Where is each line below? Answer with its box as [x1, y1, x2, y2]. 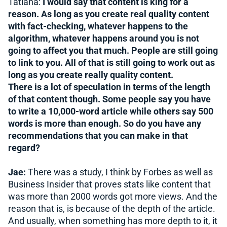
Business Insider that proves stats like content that [8, 179, 211, 190]
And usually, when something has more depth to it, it [8, 215, 217, 226]
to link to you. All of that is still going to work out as [8, 57, 215, 68]
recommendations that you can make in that [8, 130, 188, 141]
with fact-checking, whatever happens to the [8, 21, 188, 31]
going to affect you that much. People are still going [8, 45, 218, 56]
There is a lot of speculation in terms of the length [8, 82, 210, 92]
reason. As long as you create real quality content [8, 9, 209, 19]
